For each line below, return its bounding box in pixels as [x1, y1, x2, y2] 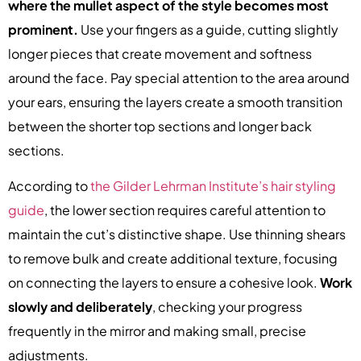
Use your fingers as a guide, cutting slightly [78, 20, 338, 38]
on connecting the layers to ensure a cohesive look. [8, 273, 320, 291]
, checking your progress [152, 297, 302, 315]
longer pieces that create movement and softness [8, 44, 312, 62]
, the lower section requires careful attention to [44, 201, 326, 218]
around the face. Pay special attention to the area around [8, 68, 350, 86]
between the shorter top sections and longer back [8, 117, 312, 135]
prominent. [8, 20, 78, 38]
